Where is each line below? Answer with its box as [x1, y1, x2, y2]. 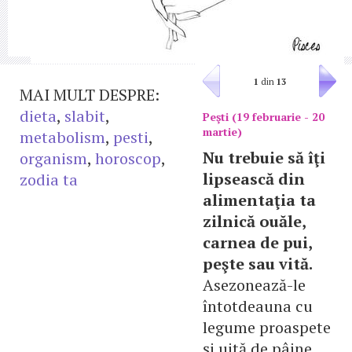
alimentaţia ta [203, 189, 316, 211]
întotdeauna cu [203, 295, 313, 317]
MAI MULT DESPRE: [20, 84, 159, 105]
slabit [64, 105, 105, 126]
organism [20, 148, 87, 169]
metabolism [20, 126, 105, 148]
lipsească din [203, 168, 305, 189]
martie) [203, 124, 242, 139]
